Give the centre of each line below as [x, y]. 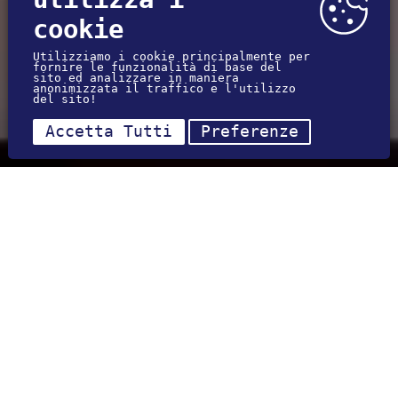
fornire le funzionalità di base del [157, 68]
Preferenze [249, 132]
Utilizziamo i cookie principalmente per [171, 57]
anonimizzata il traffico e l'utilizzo [164, 89]
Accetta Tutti [108, 132]
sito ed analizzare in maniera [135, 78]
